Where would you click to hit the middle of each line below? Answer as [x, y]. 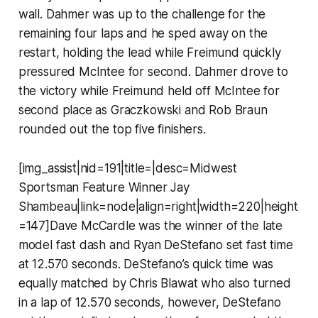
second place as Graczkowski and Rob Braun [143, 110]
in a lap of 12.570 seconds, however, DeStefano [149, 302]
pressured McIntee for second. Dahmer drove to [153, 71]
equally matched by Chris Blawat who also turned [154, 283]
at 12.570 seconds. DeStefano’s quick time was [146, 264]
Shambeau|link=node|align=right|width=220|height [158, 206]
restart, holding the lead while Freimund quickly [149, 52]
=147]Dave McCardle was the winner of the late [150, 225]
